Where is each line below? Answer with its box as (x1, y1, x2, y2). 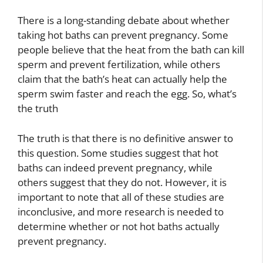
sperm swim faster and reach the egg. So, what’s (18, 87, 237, 100)
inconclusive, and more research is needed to (18, 204, 224, 218)
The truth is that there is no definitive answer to (18, 131, 233, 145)
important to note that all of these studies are (18, 190, 224, 204)
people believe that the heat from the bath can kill (18, 43, 244, 56)
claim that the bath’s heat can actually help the (18, 72, 227, 86)
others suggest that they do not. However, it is (18, 175, 227, 189)
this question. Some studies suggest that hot (18, 146, 218, 160)
